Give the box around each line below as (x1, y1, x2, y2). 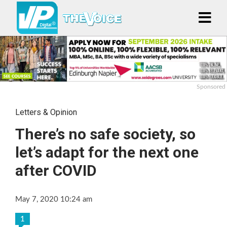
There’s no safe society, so (15, 125, 196, 143)
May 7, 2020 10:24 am (15, 195, 92, 203)
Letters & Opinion (15, 107, 77, 117)
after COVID (15, 161, 97, 179)
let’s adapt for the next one (15, 143, 199, 161)
